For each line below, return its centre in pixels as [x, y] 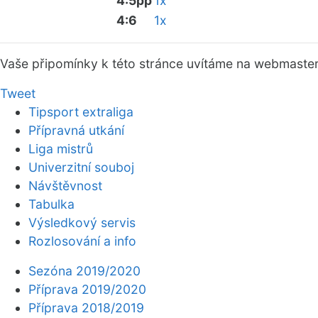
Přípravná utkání [76, 130]
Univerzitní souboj [81, 167]
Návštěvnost [65, 186]
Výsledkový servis [82, 223]
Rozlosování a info [82, 241]
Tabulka [51, 204]
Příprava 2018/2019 [86, 308]
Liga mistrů [61, 149]
